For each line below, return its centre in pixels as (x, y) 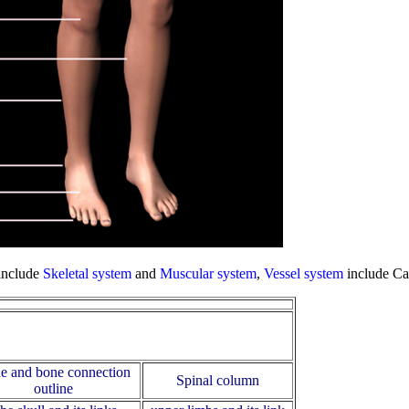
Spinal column (218, 381)
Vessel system (304, 274)
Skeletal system (87, 274)
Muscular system (208, 274)
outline (53, 389)
